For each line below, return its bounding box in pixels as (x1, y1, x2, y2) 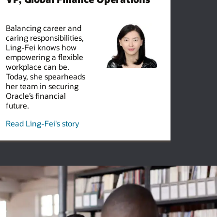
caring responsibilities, (5, 32, 84, 43)
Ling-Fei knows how (5, 42, 77, 52)
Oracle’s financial (5, 90, 66, 101)
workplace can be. (5, 61, 69, 72)
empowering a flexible (5, 51, 83, 62)
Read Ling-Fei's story (5, 118, 79, 129)
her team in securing (5, 80, 78, 91)
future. (5, 100, 29, 110)
